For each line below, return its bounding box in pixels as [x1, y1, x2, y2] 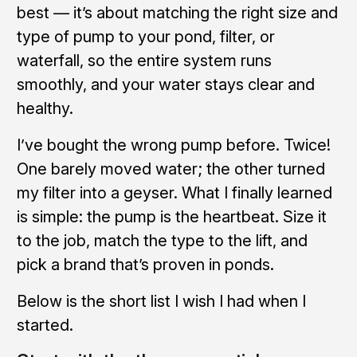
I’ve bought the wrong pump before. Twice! [16, 135, 331, 155]
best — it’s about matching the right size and [16, 2, 338, 22]
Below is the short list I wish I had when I [16, 291, 306, 311]
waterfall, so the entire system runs [16, 50, 272, 70]
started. [16, 315, 73, 335]
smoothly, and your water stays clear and [16, 74, 315, 94]
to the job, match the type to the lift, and [16, 230, 308, 250]
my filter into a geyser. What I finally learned [16, 182, 332, 202]
